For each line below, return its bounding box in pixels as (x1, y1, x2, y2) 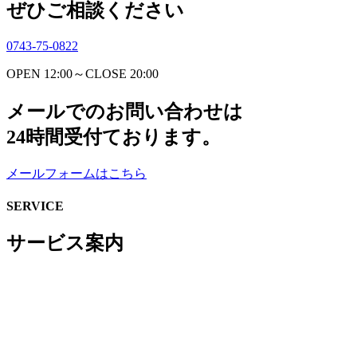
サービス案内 (6, 233, 124, 254)
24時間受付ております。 (6, 126, 221, 147)
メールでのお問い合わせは (6, 100, 243, 122)
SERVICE (6, 198, 64, 213)
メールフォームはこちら (6, 166, 147, 180)
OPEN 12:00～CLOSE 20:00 (6, 66, 159, 80)
